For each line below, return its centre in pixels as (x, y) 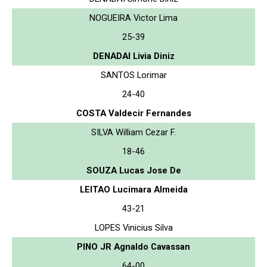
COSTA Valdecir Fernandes (133, 113)
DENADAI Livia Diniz (133, 56)
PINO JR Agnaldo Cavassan (133, 246)
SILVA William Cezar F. (133, 132)
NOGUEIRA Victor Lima (133, 18)
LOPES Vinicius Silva (133, 227)
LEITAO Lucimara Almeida (133, 189)
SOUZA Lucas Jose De (133, 170)
